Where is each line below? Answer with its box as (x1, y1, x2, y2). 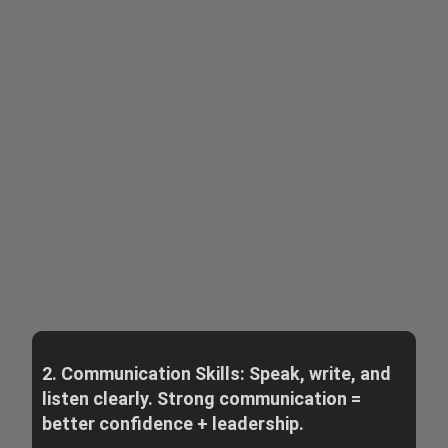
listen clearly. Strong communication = (41, 388, 361, 410)
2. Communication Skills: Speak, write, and (41, 363, 391, 385)
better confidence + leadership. (41, 413, 304, 435)
